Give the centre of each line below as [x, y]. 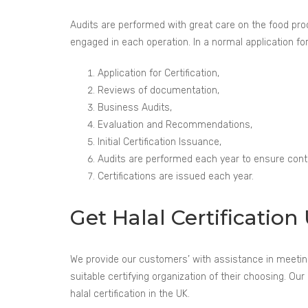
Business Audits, [135, 108]
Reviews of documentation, [158, 90]
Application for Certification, [158, 73]
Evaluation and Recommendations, [175, 125]
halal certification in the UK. [130, 294]
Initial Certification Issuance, [159, 142]
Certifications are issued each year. [176, 176]
